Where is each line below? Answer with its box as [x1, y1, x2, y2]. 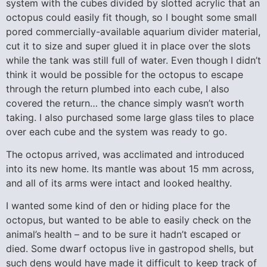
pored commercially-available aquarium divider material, [6, 25, 260, 38]
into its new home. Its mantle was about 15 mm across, [6, 162, 254, 175]
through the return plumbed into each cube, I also [6, 82, 229, 95]
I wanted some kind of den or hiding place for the [6, 200, 230, 212]
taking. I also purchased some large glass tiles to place [6, 111, 254, 123]
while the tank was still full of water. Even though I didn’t [6, 54, 261, 66]
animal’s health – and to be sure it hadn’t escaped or [6, 228, 241, 241]
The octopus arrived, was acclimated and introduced [6, 148, 244, 160]
